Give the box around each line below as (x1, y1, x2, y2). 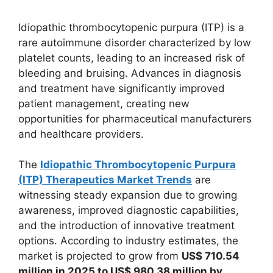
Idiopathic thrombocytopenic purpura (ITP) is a (18, 21, 244, 34)
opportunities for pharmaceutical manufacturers (18, 112, 252, 125)
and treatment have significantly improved (18, 82, 225, 94)
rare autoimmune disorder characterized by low (18, 36, 251, 49)
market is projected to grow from (18, 250, 182, 262)
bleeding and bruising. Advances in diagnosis (18, 66, 241, 79)
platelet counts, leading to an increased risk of (18, 51, 245, 64)
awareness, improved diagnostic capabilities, (18, 204, 239, 216)
